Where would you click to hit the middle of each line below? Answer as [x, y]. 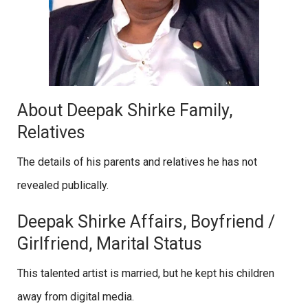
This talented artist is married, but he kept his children [146, 274]
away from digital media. [76, 297]
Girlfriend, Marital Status [110, 244]
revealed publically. [64, 186]
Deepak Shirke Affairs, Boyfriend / [146, 222]
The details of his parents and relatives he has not [137, 162]
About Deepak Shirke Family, [125, 111]
